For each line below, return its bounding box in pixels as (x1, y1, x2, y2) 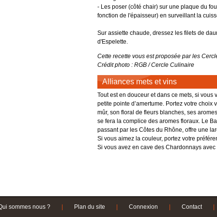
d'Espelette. (97, 38, 128, 45)
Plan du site (74, 203, 105, 210)
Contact (182, 203, 202, 210)
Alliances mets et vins (102, 77, 177, 86)
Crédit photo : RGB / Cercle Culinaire (97, 61, 194, 68)
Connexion (129, 203, 158, 210)
